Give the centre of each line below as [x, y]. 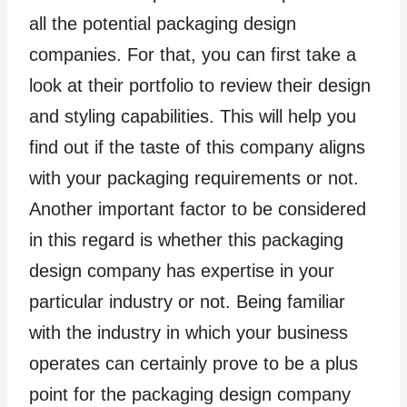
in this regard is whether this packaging [186, 240]
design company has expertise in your [182, 271]
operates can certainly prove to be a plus [194, 364]
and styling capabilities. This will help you [193, 117]
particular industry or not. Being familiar [187, 302]
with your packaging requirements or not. [194, 179]
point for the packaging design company [190, 395]
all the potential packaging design [163, 24]
